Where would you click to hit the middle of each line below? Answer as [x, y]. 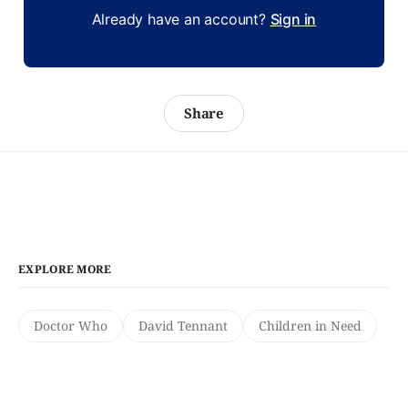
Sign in [293, 20]
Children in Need [310, 326]
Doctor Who [71, 326]
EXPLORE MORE [65, 270]
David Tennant [183, 326]
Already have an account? [181, 20]
